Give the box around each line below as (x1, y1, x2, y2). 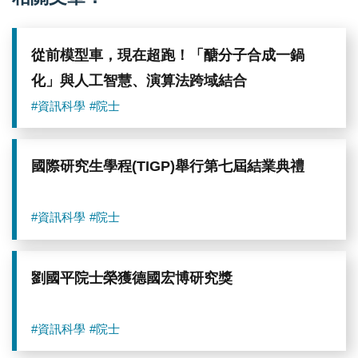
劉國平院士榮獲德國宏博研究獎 (31, 270, 233, 287)
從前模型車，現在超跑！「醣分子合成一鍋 (31, 46, 305, 63)
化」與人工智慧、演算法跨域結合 (31, 72, 248, 89)
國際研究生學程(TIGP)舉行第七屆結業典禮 (31, 158, 305, 175)
